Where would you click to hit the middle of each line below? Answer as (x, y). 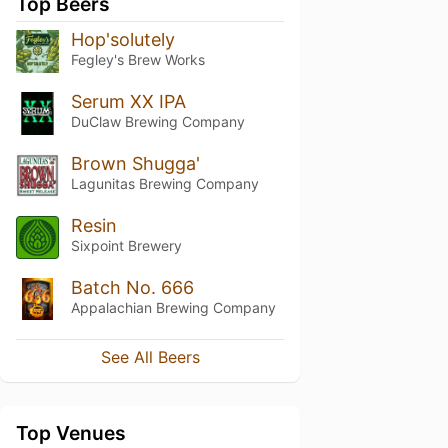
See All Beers (150, 357)
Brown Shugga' (135, 163)
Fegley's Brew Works (137, 59)
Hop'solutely (122, 39)
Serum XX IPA (128, 101)
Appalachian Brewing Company (173, 307)
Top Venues (71, 433)
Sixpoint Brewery (126, 245)
